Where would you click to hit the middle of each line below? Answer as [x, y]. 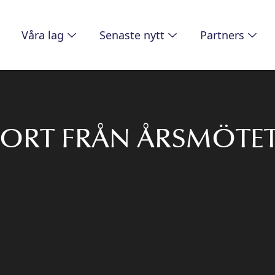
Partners [222, 35]
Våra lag [43, 35]
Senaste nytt [132, 35]
